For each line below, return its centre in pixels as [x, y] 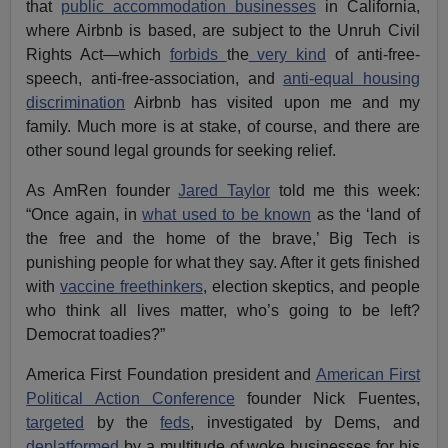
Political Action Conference [130, 399]
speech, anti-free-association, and [155, 79]
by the [122, 423]
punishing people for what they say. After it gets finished [223, 263]
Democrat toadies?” [96, 335]
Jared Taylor [224, 191]
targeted [55, 423]
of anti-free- [373, 55]
